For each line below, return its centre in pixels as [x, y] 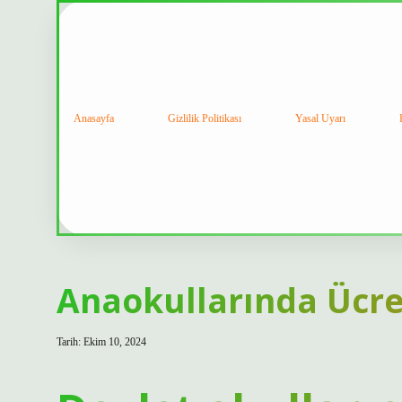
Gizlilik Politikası [205, 118]
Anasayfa [94, 118]
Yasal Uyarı [320, 118]
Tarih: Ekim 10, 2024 [101, 342]
